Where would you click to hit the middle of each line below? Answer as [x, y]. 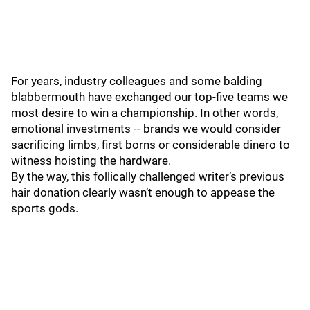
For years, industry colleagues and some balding [137, 81]
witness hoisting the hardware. [92, 161]
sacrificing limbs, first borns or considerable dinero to [151, 145]
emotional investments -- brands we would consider [146, 129]
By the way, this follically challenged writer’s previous [148, 176]
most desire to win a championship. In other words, [145, 113]
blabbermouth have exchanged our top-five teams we [149, 97]
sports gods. [46, 208]
